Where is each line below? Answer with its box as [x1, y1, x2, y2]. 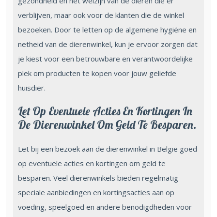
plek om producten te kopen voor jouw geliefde [18, 68, 176, 78]
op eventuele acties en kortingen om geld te [18, 158, 166, 168]
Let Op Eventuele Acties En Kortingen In [18, 104, 192, 118]
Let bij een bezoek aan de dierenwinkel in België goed [18, 143, 197, 154]
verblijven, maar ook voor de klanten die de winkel [18, 10, 184, 20]
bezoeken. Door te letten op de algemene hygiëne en [18, 24, 197, 34]
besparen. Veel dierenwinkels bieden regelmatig [18, 172, 178, 183]
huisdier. [18, 82, 46, 93]
